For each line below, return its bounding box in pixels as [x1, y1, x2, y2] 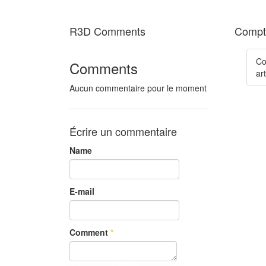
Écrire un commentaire [69, 123, 177, 139]
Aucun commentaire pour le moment [69, 82, 207, 94]
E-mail [69, 185, 94, 197]
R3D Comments [69, 23, 145, 39]
